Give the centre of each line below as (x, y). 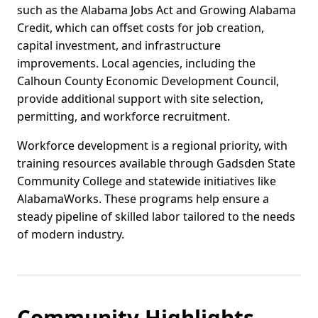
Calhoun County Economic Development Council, (148, 81)
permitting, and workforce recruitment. (124, 117)
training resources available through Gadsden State (156, 164)
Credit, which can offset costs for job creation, (141, 28)
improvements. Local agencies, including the (136, 64)
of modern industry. (71, 235)
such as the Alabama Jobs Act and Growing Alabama (157, 10)
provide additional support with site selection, (140, 99)
